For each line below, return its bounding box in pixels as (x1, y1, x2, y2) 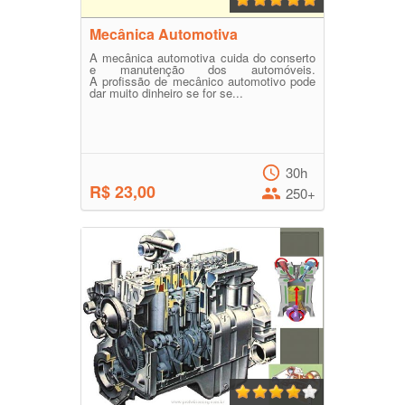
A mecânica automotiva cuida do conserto (89, 49, 316, 67)
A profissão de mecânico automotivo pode (89, 72, 316, 90)
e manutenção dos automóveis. (89, 61, 316, 79)
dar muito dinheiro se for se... (89, 84, 243, 102)
